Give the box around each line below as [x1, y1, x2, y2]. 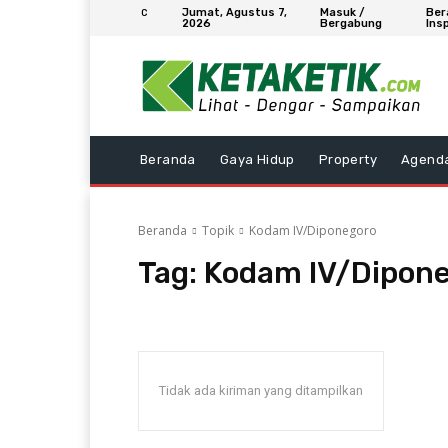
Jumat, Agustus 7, [182, 6, 287, 19]
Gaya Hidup [219, 151, 295, 167]
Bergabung [319, 17, 382, 30]
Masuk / [319, 6, 365, 19]
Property [318, 151, 378, 167]
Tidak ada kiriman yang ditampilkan [159, 382, 363, 398]
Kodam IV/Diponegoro [249, 221, 377, 239]
